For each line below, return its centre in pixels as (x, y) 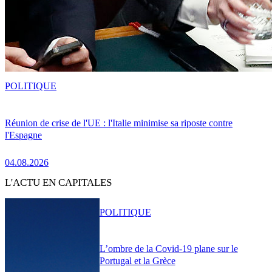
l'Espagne (23, 135)
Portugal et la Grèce (137, 261)
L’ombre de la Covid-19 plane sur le (168, 249)
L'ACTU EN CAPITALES (58, 183)
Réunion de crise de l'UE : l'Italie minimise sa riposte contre (119, 123)
